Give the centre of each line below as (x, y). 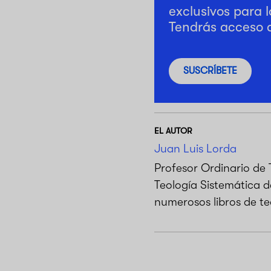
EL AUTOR (173, 130)
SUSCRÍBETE (210, 71)
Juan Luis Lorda (195, 149)
